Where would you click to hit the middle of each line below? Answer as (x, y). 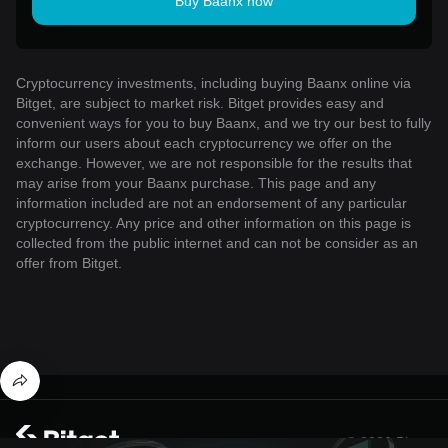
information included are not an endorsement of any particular (211, 202)
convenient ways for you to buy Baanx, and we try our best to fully (223, 122)
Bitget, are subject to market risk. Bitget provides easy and (200, 102)
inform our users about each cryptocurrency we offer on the (204, 142)
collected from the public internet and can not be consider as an (217, 242)
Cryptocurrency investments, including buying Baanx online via (213, 82)
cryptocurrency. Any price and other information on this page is (213, 222)
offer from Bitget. (69, 262)
